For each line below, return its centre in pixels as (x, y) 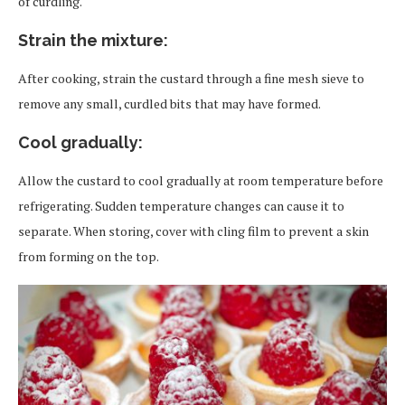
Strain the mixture (91, 40)
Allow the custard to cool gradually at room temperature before (201, 180)
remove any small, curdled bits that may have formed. (169, 103)
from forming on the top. (89, 256)
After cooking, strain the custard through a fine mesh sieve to (191, 78)
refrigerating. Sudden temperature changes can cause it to (181, 205)
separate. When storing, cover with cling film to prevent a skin (193, 231)
